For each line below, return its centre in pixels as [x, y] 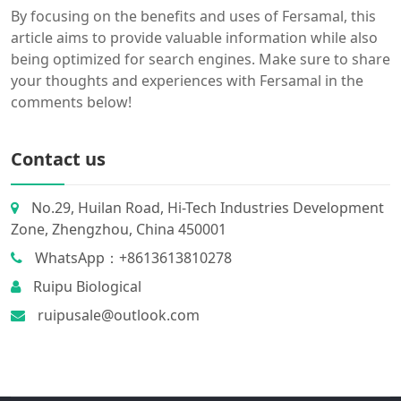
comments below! [71, 102]
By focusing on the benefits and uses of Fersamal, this [193, 16]
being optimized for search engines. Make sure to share [200, 59]
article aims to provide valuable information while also [194, 37]
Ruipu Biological [85, 286]
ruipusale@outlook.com [117, 315]
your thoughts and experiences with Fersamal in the [187, 80]
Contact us [58, 158]
